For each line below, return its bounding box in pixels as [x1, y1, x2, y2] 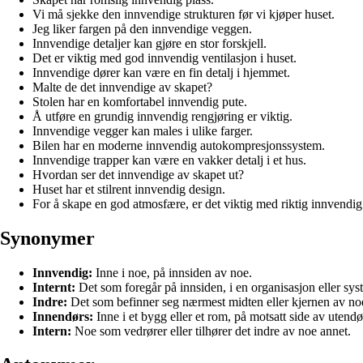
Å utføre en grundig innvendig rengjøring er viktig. [32, 109, 293, 123]
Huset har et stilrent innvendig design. [32, 181, 225, 196]
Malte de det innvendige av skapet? [32, 79, 212, 94]
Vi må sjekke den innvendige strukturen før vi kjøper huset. [32, 6, 335, 21]
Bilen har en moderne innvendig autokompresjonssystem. [32, 138, 325, 152]
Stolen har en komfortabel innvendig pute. [32, 94, 247, 109]
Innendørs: [32, 309, 93, 323]
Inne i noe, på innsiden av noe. [92, 265, 252, 280]
